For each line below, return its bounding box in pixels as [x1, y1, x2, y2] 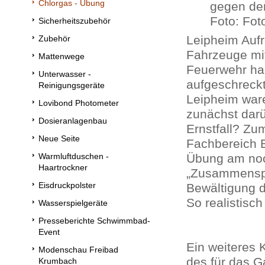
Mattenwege [38, 51, 85, 61]
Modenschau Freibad [38, 245, 118, 254]
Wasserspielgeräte [38, 198, 108, 208]
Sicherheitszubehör [38, 16, 111, 25]
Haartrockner [38, 163, 88, 172]
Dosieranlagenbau [38, 116, 107, 125]
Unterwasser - [38, 69, 91, 79]
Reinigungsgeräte [38, 80, 105, 90]
